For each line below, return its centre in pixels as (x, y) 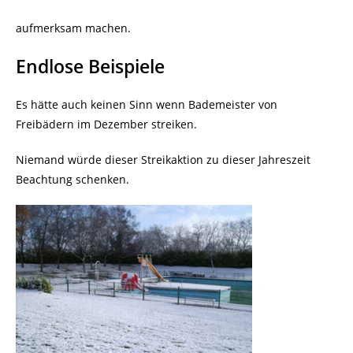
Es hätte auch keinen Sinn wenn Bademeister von (147, 104)
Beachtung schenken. (72, 179)
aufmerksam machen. (73, 28)
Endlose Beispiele (90, 66)
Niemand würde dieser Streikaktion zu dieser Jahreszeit (163, 159)
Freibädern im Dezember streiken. (106, 124)
